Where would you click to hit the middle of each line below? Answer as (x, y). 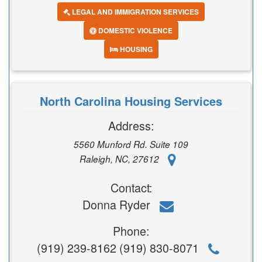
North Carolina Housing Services (131, 101)
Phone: (131, 231)
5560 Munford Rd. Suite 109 (131, 144)
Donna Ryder (118, 204)
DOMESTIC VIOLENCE (135, 30)
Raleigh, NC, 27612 (120, 158)
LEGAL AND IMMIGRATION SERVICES (135, 12)
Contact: (131, 187)
